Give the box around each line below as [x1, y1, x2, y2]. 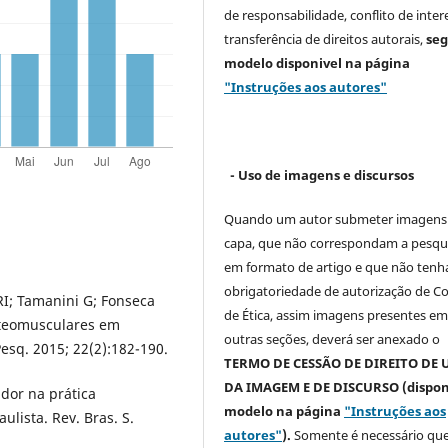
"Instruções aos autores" [224, 78, 388, 97]
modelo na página [224, 402, 345, 421]
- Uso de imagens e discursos [230, 166, 415, 185]
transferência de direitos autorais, [224, 30, 424, 49]
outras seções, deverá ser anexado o [224, 330, 441, 349]
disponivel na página [276, 54, 411, 73]
